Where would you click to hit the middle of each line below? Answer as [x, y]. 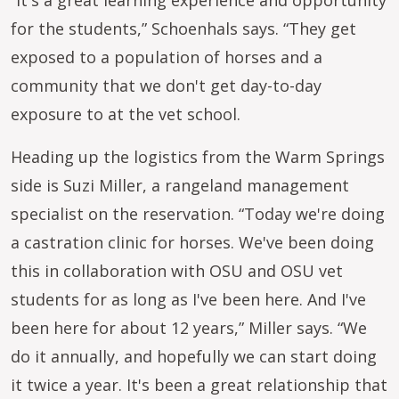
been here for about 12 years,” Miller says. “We [189, 328]
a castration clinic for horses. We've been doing [192, 242]
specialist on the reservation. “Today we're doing [198, 214]
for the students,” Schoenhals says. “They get [183, 28]
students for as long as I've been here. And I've [188, 299]
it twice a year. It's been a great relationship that [199, 385]
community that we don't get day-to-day [166, 85]
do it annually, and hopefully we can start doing [194, 356]
